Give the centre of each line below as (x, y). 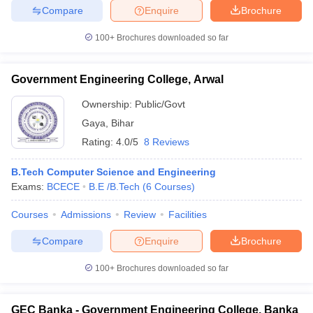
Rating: (99, 142)
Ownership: (108, 104)
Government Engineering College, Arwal (117, 79)
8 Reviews (167, 142)
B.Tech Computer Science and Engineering (114, 172)
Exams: (29, 187)
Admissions (86, 214)
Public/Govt (160, 104)
